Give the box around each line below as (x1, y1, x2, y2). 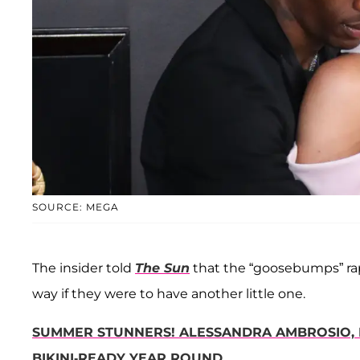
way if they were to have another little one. (32, 286, 305, 302)
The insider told (32, 260, 135, 276)
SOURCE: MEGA (32, 201, 119, 214)
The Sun (135, 260, 190, 276)
